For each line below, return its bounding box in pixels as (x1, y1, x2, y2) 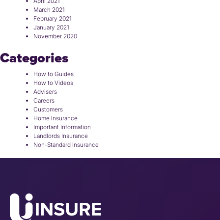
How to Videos (33, 79, 73, 87)
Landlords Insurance (33, 132, 88, 140)
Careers (33, 97, 55, 105)
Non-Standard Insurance (33, 141, 99, 149)
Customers (33, 106, 63, 113)
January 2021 (33, 24, 69, 31)
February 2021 (33, 15, 72, 23)
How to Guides (33, 70, 74, 78)
